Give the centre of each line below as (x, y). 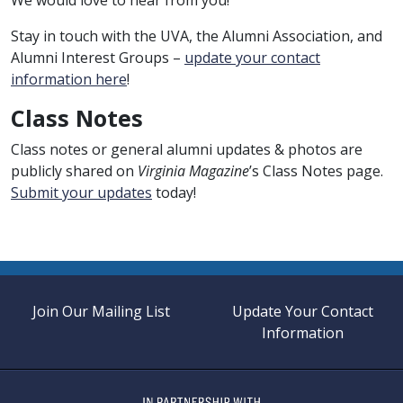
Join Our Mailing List (101, 311)
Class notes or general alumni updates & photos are (187, 149)
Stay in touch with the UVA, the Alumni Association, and (197, 36)
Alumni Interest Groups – (98, 57)
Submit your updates (81, 192)
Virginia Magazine (193, 170)
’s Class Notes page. (316, 170)
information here (69, 79)
